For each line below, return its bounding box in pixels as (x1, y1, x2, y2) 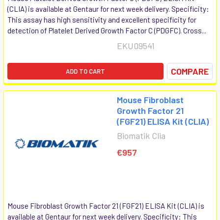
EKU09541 (117, 40, 155, 51)
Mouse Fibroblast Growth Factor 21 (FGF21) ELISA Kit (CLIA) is (7, 201, 204, 210)
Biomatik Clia (117, 130, 165, 141)
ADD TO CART (66, 67, 105, 75)
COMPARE (171, 65, 209, 77)
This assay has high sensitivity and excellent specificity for (7, 15, 196, 24)
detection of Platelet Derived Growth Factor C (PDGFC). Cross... (7, 26, 206, 35)
